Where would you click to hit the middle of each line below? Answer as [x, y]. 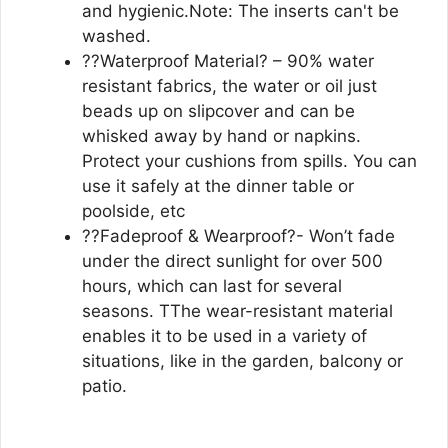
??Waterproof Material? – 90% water [228, 61]
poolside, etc [133, 211]
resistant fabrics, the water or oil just [229, 86]
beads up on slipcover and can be [218, 111]
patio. [104, 386]
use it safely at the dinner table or [218, 186]
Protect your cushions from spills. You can [249, 161]
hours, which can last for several [212, 286]
